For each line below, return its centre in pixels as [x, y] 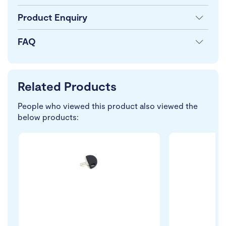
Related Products [67, 86]
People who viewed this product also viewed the [108, 106]
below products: [48, 117]
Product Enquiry [52, 17]
